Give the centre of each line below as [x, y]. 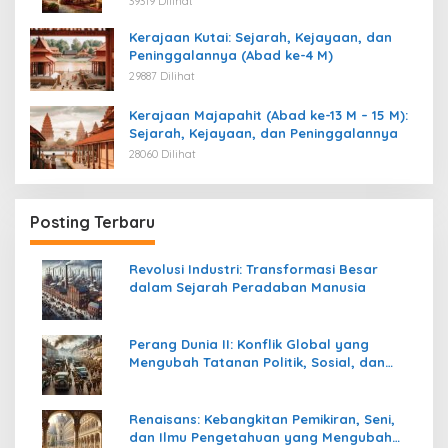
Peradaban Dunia [187, 380]
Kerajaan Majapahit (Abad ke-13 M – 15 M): [268, 115]
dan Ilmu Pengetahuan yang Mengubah [260, 437]
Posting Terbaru [92, 222]
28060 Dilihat [162, 154]
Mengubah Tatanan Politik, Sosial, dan [257, 362]
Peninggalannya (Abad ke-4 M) [231, 55]
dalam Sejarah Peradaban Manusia [247, 287]
